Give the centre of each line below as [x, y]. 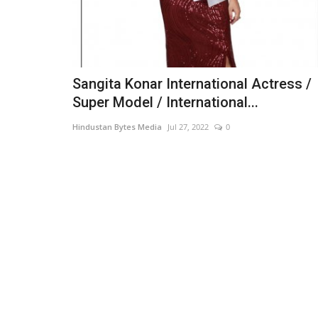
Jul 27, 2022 [188, 127]
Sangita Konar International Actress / [192, 84]
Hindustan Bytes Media [117, 127]
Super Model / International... [165, 103]
